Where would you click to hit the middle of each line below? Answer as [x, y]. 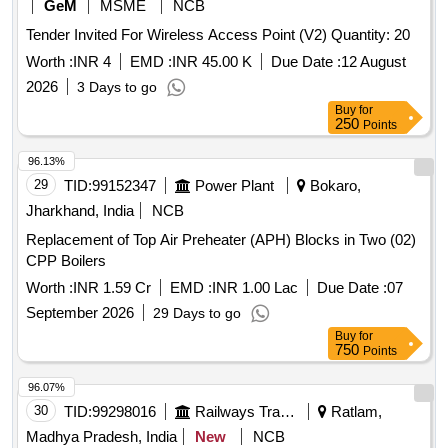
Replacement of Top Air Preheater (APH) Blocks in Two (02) [221, 240]
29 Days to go [197, 313]
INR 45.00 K [212, 62]
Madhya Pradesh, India [101, 437]
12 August [373, 62]
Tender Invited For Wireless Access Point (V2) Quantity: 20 [370, 35]
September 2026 [80, 313]
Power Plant [234, 186]
